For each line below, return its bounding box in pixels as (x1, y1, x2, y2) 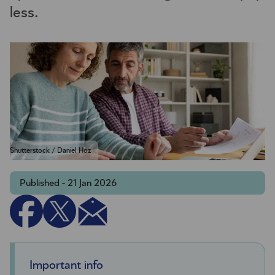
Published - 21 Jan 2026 (20, 178, 117, 188)
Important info (29, 259, 103, 272)
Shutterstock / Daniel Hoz (10, 147, 91, 155)
